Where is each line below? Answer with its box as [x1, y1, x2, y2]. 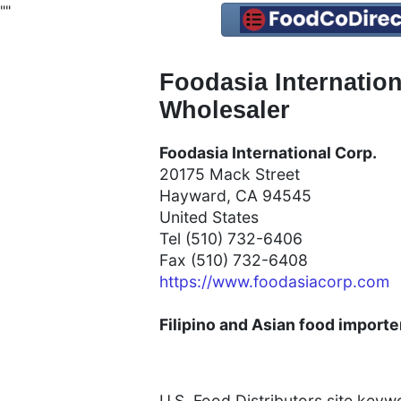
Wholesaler [159, 97, 290, 124]
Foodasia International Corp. [159, 143, 377, 163]
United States [159, 208, 259, 227]
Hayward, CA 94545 [159, 186, 311, 206]
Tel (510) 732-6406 [159, 229, 303, 249]
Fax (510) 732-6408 [159, 251, 308, 270]
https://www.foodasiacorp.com [159, 272, 389, 292]
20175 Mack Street [159, 165, 300, 184]
